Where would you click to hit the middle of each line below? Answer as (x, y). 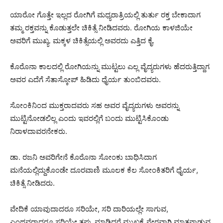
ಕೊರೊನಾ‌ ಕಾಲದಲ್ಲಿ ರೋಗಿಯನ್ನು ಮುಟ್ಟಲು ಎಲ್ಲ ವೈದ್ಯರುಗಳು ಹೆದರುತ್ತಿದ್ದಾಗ (110, 66)
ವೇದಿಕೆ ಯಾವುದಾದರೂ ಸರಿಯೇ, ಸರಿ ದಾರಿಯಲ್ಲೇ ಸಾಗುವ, (89, 209)
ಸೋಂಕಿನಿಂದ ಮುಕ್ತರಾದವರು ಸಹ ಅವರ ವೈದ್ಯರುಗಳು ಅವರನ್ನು (95, 105)
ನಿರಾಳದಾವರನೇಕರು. (39, 131)
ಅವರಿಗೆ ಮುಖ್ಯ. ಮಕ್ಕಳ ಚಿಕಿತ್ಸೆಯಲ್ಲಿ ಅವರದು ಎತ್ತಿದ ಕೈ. (82, 40)
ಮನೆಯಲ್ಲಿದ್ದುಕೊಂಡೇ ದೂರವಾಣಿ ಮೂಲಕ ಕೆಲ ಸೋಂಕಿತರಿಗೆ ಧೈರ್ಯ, (104, 170)
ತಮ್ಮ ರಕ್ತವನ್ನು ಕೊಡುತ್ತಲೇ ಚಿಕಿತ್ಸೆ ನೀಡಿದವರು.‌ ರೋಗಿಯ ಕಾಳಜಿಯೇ (101, 27)
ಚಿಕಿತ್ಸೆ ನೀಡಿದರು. (32, 183)
